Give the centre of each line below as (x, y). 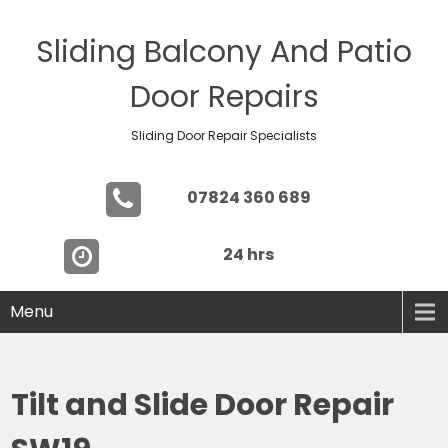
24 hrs (248, 254)
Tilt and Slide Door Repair (203, 405)
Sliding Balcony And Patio (224, 52)
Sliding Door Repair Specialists (224, 135)
